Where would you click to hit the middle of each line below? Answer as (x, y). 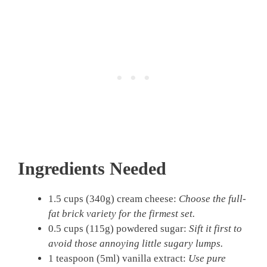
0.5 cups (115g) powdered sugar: (119, 229)
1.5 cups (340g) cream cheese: (114, 199)
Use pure (207, 259)
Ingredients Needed (92, 169)
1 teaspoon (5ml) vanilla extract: (118, 259)
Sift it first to (215, 229)
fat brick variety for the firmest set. (122, 214)
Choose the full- (212, 199)
